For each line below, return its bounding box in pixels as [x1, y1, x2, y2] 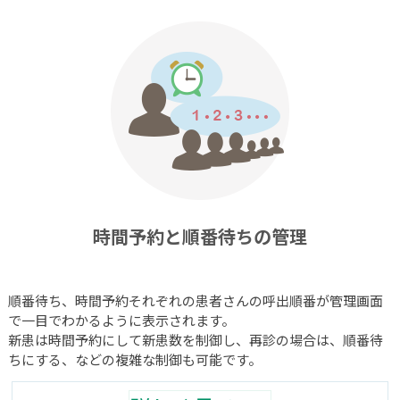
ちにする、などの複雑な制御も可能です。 [7, 349, 262, 369]
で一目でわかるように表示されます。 [7, 310, 235, 329]
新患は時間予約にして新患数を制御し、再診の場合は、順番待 [7, 329, 383, 349]
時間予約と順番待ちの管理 [93, 223, 307, 250]
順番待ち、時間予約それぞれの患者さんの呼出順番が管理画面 [7, 290, 383, 310]
